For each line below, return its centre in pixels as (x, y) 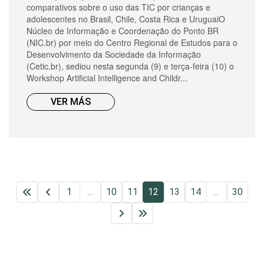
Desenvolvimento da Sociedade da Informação (114, 54)
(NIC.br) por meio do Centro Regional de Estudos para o (132, 42)
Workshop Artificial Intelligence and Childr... (107, 77)
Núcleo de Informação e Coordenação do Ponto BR (123, 30)
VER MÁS (71, 101)
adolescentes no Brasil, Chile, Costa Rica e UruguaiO (126, 19)
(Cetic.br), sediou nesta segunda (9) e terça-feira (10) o (130, 66)
